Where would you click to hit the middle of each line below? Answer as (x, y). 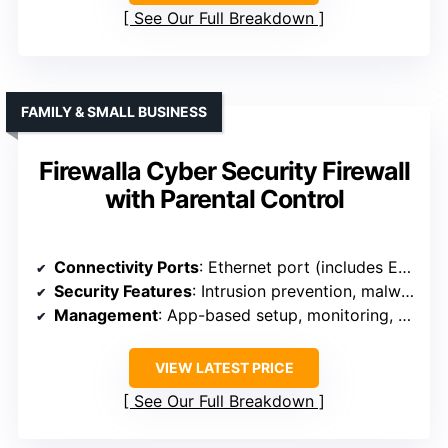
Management (106, 315)
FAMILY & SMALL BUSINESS (114, 112)
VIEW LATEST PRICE (224, 368)
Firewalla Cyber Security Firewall (224, 171)
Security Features (123, 291)
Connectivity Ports (126, 267)
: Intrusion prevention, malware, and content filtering (296, 291)
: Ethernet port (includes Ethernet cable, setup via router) (298, 267)
